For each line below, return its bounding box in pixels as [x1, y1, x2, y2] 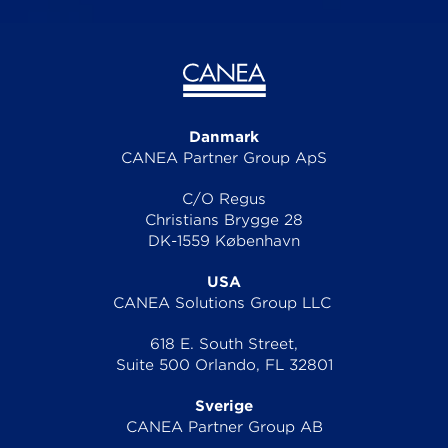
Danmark [189, 128, 259, 147]
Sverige [195, 397, 253, 416]
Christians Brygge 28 [145, 211, 303, 230]
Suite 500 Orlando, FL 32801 [115, 356, 333, 375]
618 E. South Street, [150, 335, 298, 354]
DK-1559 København [148, 232, 300, 251]
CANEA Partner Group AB [125, 418, 323, 437]
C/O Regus [182, 190, 266, 209]
